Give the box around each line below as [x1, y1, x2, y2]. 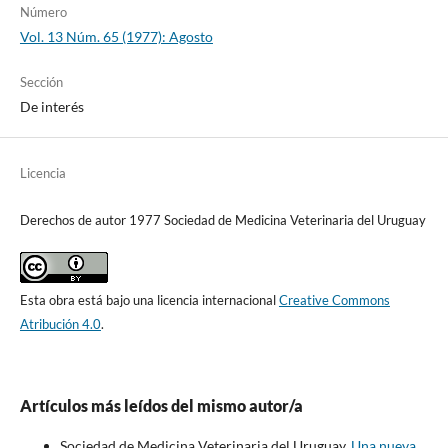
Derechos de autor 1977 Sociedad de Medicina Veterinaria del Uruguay [19, 211, 426, 228]
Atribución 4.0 [19, 316, 101, 332]
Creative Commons [278, 292, 390, 308]
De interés [19, 97, 84, 115]
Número [19, 3, 67, 20]
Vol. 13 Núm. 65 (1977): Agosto [19, 27, 213, 45]
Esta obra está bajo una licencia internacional [19, 292, 279, 308]
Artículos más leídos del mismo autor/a [19, 396, 303, 415]
